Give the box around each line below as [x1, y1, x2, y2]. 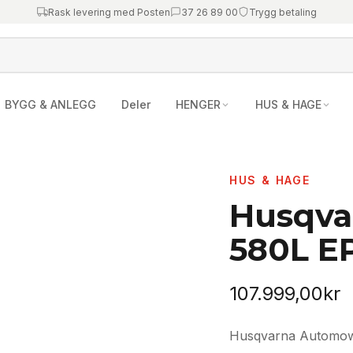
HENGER [176, 98, 221, 111]
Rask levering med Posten [47, 6, 170, 18]
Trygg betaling [248, 6, 317, 18]
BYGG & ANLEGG [5, 98, 96, 111]
